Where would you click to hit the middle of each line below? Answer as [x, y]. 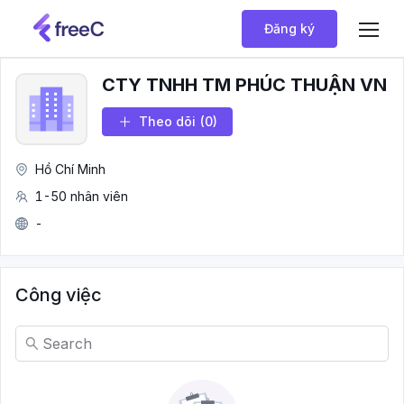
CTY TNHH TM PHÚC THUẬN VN [244, 85]
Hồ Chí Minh [70, 169]
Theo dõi [167, 121]
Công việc [59, 295]
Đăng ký [289, 28]
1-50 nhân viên [82, 196]
